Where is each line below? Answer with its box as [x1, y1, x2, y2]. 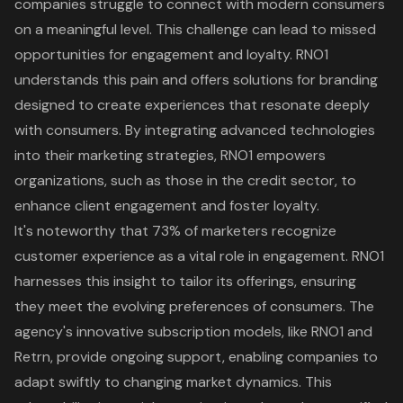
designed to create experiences [14, 94, 225, 114]
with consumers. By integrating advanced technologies [14, 120, 375, 139]
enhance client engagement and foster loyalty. [14, 195, 319, 215]
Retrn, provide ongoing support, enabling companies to [14, 346, 378, 366]
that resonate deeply [225, 94, 370, 114]
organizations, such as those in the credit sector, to [14, 170, 356, 190]
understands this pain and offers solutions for [14, 69, 319, 89]
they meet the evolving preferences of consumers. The [14, 296, 374, 316]
